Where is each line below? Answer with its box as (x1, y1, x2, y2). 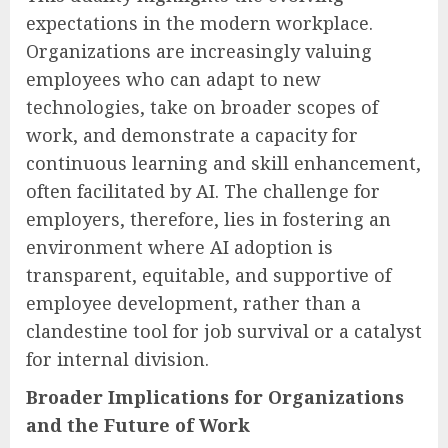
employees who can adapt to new (26, 66, 321, 91)
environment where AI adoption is (26, 234, 333, 259)
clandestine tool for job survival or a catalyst (26, 318, 422, 343)
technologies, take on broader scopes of (26, 94, 378, 119)
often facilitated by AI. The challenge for (26, 178, 380, 203)
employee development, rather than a (26, 290, 361, 315)
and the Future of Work (26, 412, 250, 437)
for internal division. (26, 346, 209, 371)
